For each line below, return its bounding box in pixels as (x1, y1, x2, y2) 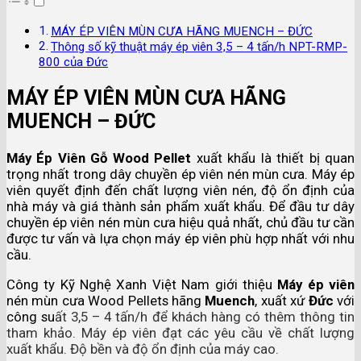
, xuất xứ (255, 292, 309, 309)
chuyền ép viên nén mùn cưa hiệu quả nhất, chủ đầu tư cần (6, 214, 355, 230)
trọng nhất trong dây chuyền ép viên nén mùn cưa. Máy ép (6, 165, 355, 182)
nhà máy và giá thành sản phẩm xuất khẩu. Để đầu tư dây (6, 197, 355, 214)
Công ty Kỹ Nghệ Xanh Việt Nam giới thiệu (6, 276, 278, 293)
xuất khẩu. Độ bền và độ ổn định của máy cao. (6, 340, 279, 357)
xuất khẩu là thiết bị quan (191, 149, 355, 166)
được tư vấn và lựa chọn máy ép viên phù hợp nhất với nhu (6, 230, 355, 247)
